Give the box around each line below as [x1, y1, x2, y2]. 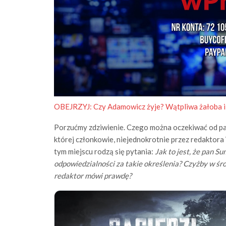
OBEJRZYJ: [54, 101, 93, 111]
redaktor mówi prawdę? [54, 171, 132, 180]
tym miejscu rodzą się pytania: [54, 146, 155, 156]
